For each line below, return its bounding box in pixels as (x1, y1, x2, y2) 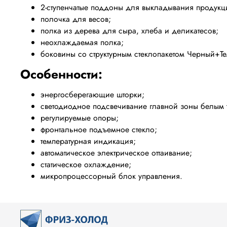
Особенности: (20, 65, 102, 84)
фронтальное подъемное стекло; (41, 124, 157, 136)
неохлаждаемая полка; (41, 36, 124, 49)
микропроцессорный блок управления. (41, 170, 182, 182)
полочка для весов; (41, 13, 111, 25)
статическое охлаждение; (41, 159, 131, 171)
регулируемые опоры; (41, 112, 119, 124)
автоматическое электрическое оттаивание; (41, 147, 192, 159)
